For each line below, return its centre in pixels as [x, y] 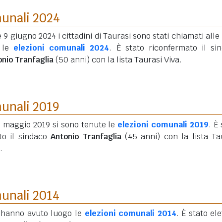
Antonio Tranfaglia [86, 137]
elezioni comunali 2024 [61, 48]
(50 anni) [73, 60]
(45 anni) [143, 137]
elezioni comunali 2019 [163, 125]
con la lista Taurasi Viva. [136, 60]
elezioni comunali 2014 [130, 213]
